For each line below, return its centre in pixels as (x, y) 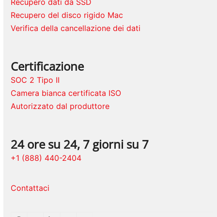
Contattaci (30, 188)
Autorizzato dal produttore (60, 106)
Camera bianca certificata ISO (66, 93)
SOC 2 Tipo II (35, 80)
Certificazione (47, 66)
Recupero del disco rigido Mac (67, 15)
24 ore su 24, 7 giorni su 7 (80, 144)
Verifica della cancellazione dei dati (76, 28)
